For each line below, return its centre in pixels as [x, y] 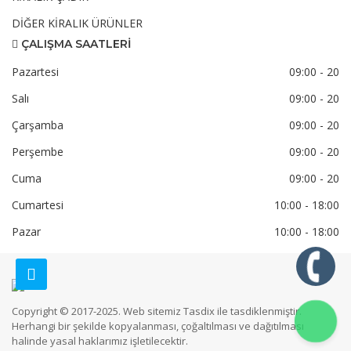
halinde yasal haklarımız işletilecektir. [100, 341]
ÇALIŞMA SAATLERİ [74, 44]
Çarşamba [38, 125]
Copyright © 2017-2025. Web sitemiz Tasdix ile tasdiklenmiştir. [157, 311]
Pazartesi [35, 72]
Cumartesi [38, 205]
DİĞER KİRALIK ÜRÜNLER [77, 23]
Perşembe [38, 152]
